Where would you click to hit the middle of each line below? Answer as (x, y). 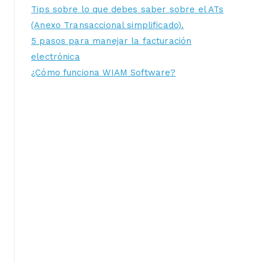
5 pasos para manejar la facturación (111, 41)
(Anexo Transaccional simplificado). (108, 25)
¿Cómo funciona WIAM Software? (104, 73)
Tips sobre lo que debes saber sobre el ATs (127, 10)
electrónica (56, 57)
